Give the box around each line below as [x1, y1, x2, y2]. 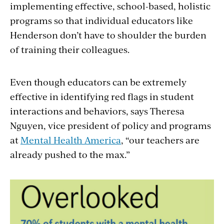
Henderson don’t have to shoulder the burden [10, 28, 206, 41]
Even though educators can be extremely [10, 75, 186, 88]
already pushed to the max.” [10, 148, 130, 161]
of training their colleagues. [10, 43, 129, 56]
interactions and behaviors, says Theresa [10, 104, 184, 117]
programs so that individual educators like [10, 14, 193, 27]
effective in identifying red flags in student [10, 90, 194, 103]
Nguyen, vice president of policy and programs [10, 119, 211, 132]
